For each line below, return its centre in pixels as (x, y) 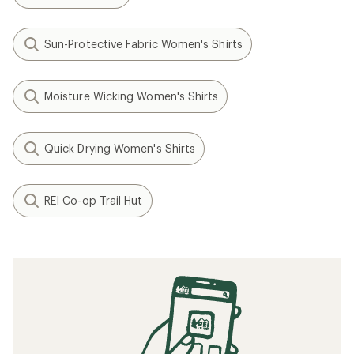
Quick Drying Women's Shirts (120, 148)
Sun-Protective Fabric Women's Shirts (143, 44)
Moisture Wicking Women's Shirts (132, 96)
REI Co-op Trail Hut (94, 200)
